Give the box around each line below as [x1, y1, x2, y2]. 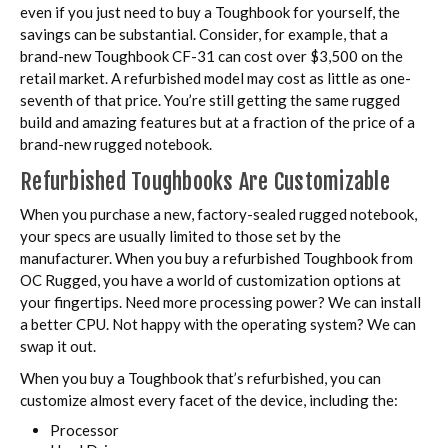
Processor [50, 421, 119, 440]
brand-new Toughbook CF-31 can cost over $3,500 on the [20, 47, 403, 66]
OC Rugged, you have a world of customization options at [20, 271, 401, 290]
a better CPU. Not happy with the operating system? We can [20, 315, 416, 334]
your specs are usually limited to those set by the [20, 227, 341, 246]
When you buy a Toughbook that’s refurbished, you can [20, 369, 381, 388]
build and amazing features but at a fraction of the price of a [20, 113, 415, 132]
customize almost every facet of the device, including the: [20, 391, 398, 410]
